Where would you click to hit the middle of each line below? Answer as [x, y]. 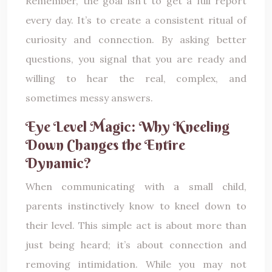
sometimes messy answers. [89, 97]
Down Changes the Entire [105, 144]
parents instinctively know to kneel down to [136, 206]
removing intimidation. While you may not [136, 264]
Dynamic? [59, 162]
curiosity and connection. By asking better [136, 39]
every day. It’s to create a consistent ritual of [136, 20]
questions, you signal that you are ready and [136, 59]
